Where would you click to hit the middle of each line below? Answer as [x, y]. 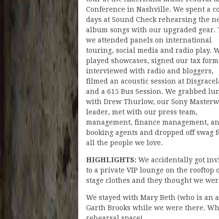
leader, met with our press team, [142, 112]
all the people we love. [124, 142]
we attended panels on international [149, 40]
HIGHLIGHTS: [111, 160]
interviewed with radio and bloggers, [150, 71]
